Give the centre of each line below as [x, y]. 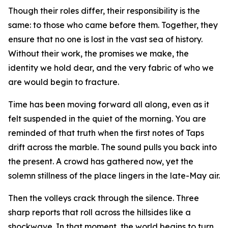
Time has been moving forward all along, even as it [109, 104]
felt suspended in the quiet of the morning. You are [107, 119]
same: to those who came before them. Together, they [113, 25]
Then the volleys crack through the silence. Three [104, 198]
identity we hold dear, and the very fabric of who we [111, 68]
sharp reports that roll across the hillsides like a [99, 212]
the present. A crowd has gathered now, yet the [101, 161]
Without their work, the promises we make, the [98, 53]
